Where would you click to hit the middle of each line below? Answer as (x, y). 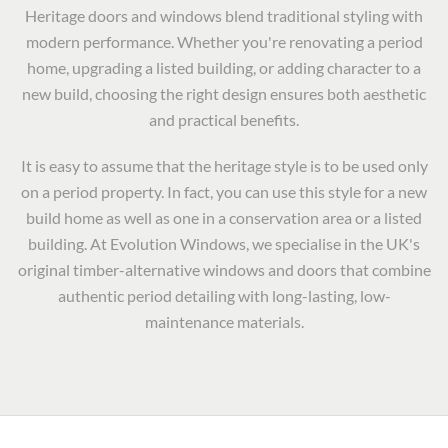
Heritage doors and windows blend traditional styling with (224, 15)
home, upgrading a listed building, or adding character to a (224, 67)
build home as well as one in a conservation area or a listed (224, 217)
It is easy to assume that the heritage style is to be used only (224, 165)
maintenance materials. (224, 321)
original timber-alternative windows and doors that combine (224, 269)
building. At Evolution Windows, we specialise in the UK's (224, 243)
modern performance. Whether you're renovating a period (224, 41)
